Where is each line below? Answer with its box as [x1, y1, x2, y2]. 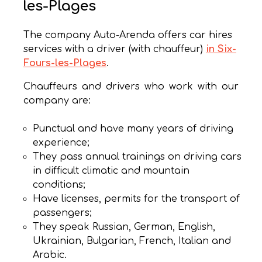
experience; [33, 137, 89, 149]
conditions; [33, 180, 85, 191]
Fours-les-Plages [23, 58, 106, 69]
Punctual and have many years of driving [33, 123, 233, 135]
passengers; [33, 208, 92, 219]
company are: [23, 95, 91, 106]
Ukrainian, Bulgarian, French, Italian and [33, 236, 231, 247]
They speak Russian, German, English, [33, 222, 215, 233]
